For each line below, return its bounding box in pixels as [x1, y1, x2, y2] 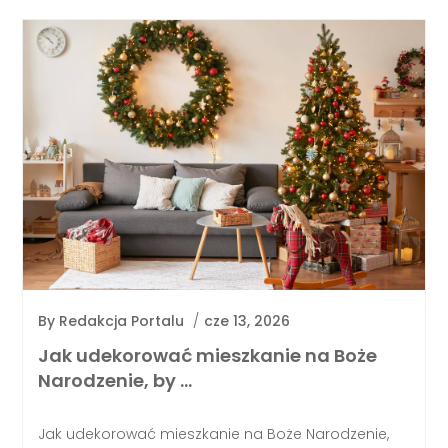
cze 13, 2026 [204, 311, 291, 332]
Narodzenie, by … [38, 367, 193, 393]
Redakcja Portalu [59, 311, 185, 332]
